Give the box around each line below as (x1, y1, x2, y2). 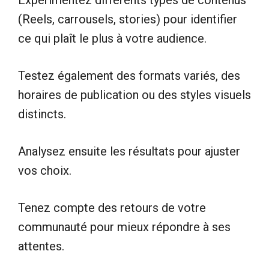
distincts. (18, 106, 66, 121)
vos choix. (18, 163, 71, 178)
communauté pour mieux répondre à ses (18, 219, 231, 234)
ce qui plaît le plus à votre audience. (18, 31, 207, 46)
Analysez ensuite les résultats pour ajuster (18, 144, 240, 159)
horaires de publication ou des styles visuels (18, 87, 251, 102)
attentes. (18, 238, 64, 253)
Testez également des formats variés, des (18, 68, 240, 83)
